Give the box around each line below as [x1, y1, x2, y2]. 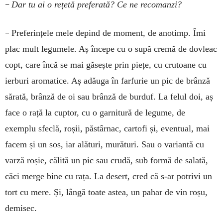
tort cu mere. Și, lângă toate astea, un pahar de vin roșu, [5, 187, 208, 198]
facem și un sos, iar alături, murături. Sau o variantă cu [5, 139, 204, 150]
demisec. [5, 203, 37, 214]
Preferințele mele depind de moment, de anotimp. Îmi [11, 28, 206, 38]
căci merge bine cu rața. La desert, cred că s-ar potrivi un [5, 171, 212, 182]
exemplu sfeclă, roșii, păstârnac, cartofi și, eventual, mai [5, 123, 210, 134]
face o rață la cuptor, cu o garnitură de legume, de [5, 108, 185, 118]
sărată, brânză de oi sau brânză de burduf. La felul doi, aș [5, 92, 213, 102]
